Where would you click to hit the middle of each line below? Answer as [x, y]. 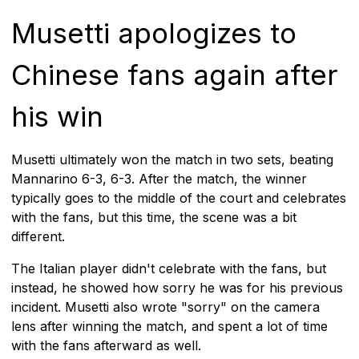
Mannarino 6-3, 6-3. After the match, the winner [159, 178]
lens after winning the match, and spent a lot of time [169, 326]
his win [57, 116]
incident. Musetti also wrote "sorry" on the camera [165, 307]
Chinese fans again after [175, 74]
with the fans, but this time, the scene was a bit [154, 217]
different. [38, 236]
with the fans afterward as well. [106, 345]
